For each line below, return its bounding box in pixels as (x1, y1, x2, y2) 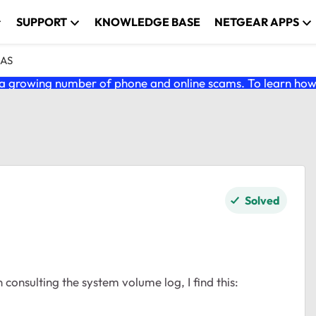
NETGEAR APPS (214, 15, 300, 29)
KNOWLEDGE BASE (95, 15, 201, 29)
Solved (245, 193, 280, 207)
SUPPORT (16, 15, 68, 29)
